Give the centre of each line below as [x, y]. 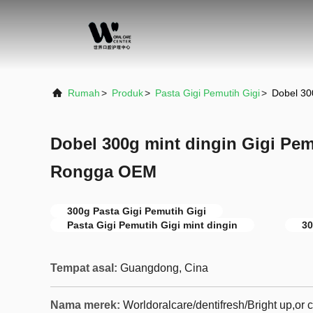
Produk [128, 93]
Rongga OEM [103, 172]
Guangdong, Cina [164, 268]
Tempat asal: [84, 268]
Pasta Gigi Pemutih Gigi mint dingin [152, 225]
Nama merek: [85, 305]
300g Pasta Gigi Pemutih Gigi [137, 211]
